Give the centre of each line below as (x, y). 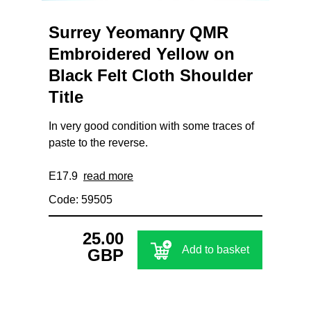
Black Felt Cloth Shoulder (151, 76)
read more (108, 176)
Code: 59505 (81, 200)
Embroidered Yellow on (142, 54)
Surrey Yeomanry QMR (138, 33)
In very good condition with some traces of (151, 126)
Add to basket (216, 250)
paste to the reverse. (98, 143)
